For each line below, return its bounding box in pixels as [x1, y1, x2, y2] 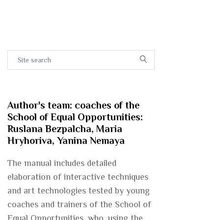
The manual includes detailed [7, 158, 116, 168]
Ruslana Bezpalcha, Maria [7, 123, 122, 134]
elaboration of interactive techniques [7, 172, 148, 182]
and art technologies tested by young [7, 186, 150, 195]
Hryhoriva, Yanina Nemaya [7, 135, 125, 146]
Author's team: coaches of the [7, 100, 139, 110]
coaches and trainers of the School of [7, 199, 151, 209]
